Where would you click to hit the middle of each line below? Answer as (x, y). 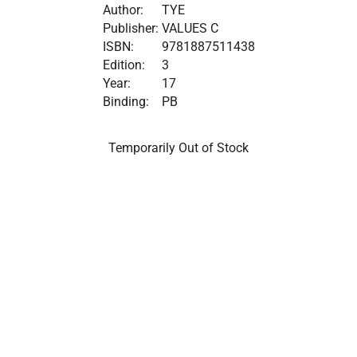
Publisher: (130, 28)
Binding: (126, 101)
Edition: (124, 65)
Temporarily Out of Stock (178, 147)
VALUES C (190, 28)
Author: (123, 10)
